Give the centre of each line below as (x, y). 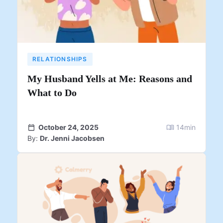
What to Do (52, 92)
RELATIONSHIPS (60, 59)
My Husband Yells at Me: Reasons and (110, 78)
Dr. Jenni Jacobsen (72, 138)
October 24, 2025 (68, 127)
